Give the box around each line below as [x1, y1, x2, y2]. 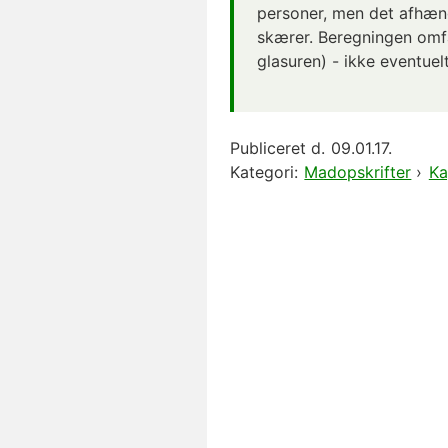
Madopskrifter [304, 162, 412, 183]
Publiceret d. [230, 138, 325, 159]
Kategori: [230, 162, 298, 183]
